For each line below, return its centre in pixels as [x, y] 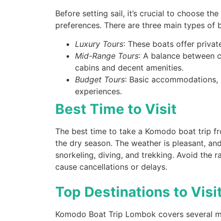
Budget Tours [100, 80]
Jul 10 [125, 38]
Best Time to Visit [116, 109]
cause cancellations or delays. [111, 167]
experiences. [98, 92]
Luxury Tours [99, 44]
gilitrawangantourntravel [157, 30]
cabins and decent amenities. [129, 68]
